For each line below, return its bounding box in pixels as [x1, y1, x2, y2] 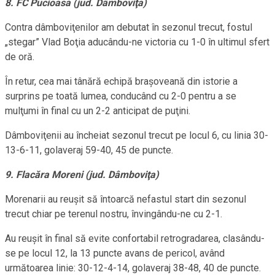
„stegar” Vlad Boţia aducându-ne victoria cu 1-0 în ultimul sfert [5, 36, 269, 48]
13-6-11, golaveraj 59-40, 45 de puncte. [5, 144, 173, 157]
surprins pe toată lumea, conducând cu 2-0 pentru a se [5, 90, 236, 103]
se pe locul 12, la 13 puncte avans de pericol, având [5, 247, 225, 260]
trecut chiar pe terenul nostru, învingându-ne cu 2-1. [5, 208, 222, 220]
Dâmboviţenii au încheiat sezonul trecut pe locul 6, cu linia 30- [5, 130, 268, 142]
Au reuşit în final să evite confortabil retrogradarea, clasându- [5, 233, 265, 245]
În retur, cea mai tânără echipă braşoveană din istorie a [5, 76, 238, 88]
